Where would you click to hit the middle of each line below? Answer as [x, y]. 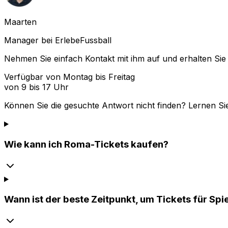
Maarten [20, 22]
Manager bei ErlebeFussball [58, 40]
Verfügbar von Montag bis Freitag [69, 77]
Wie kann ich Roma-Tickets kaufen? [86, 144]
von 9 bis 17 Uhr [36, 87]
